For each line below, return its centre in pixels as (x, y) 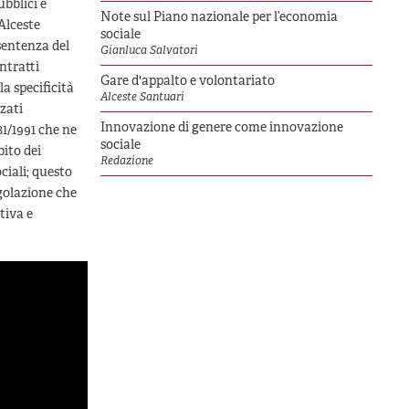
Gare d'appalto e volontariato (188, 82)
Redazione (127, 161)
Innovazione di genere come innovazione (222, 128)
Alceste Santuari (142, 97)
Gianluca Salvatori (149, 51)
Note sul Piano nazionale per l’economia (219, 18)
